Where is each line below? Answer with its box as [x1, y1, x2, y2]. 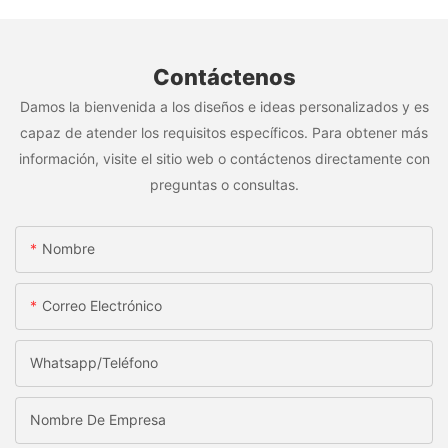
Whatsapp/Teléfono [30, 353, 158, 371]
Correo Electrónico [42, 296, 162, 314]
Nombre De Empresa [30, 410, 166, 428]
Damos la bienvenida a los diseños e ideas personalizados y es [19, 98, 429, 116]
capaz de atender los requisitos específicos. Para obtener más [20, 124, 428, 142]
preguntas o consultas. [149, 176, 299, 194]
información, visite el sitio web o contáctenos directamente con [18, 150, 430, 168]
